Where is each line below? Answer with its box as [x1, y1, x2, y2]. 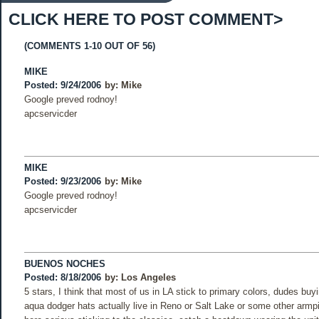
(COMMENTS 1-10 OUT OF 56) [24, 41, 155, 51]
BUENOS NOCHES [24, 258, 105, 269]
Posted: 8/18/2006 [24, 272, 101, 283]
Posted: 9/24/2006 [24, 80, 101, 90]
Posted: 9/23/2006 [24, 176, 101, 187]
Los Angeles [121, 272, 176, 283]
